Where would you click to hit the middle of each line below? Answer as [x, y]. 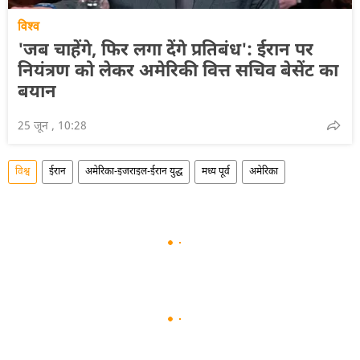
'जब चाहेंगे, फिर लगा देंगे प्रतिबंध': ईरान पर [166, 51]
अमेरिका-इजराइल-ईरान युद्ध [134, 172]
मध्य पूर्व [216, 172]
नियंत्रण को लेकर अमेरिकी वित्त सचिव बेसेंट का [178, 72]
